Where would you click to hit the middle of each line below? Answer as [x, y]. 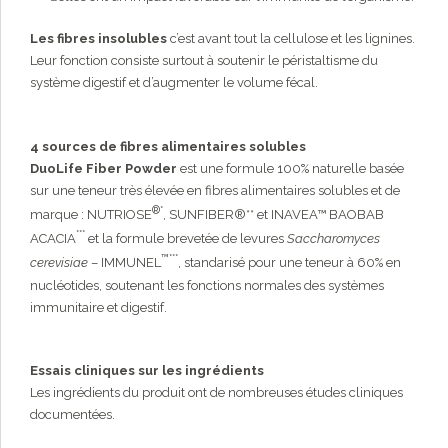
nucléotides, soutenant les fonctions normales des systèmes [207, 285]
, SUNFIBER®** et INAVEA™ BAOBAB [273, 215]
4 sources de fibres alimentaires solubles [168, 146]
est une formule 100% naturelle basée [290, 168]
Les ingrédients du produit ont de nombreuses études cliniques [216, 393]
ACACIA [53, 239]
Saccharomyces [333, 239]
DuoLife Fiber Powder [103, 168]
